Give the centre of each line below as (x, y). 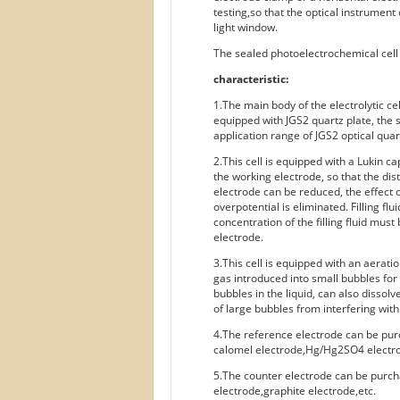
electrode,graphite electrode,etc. (295, 391)
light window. (246, 27)
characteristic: (251, 79)
